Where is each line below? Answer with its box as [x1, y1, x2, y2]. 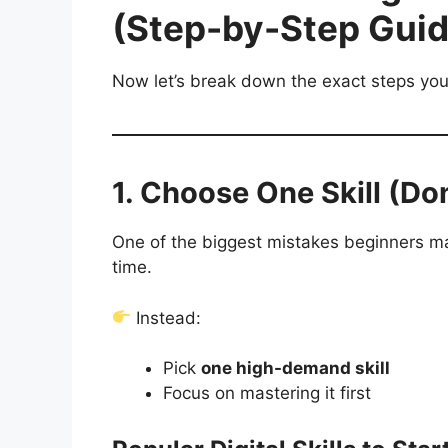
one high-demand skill [201, 358, 390, 379]
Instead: [131, 307, 202, 328]
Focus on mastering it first [163, 383, 371, 404]
